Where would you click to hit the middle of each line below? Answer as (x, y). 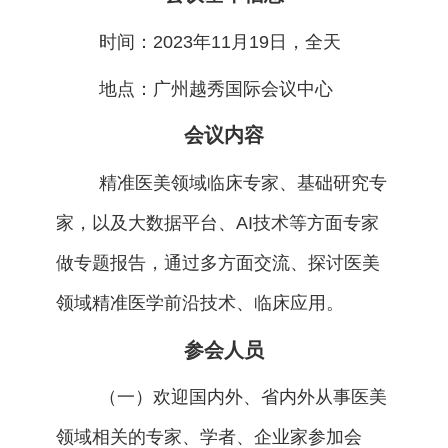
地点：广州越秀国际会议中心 (215, 88)
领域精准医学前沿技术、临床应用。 (199, 303)
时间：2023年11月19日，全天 (219, 42)
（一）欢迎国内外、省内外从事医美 (242, 397)
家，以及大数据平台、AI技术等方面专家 (217, 223)
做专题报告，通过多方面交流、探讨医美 (217, 263)
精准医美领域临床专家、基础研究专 (242, 183)
